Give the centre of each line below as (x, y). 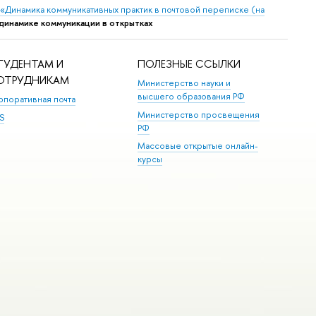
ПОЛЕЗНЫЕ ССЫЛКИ (189, 63)
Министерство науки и (184, 83)
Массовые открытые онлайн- (198, 145)
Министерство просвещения (199, 114)
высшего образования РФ (192, 97)
